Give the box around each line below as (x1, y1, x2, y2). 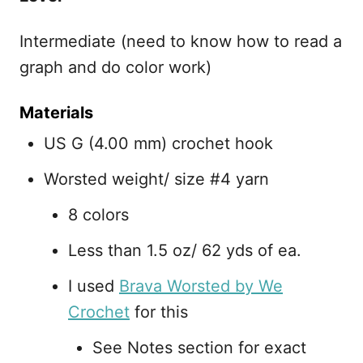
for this (130, 302, 188, 322)
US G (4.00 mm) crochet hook (44, 134, 273, 153)
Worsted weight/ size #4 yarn (44, 169, 269, 189)
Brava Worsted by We (119, 276, 283, 296)
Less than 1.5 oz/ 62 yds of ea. (68, 241, 301, 260)
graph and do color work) (19, 58, 211, 77)
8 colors (68, 205, 129, 224)
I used (68, 276, 119, 296)
